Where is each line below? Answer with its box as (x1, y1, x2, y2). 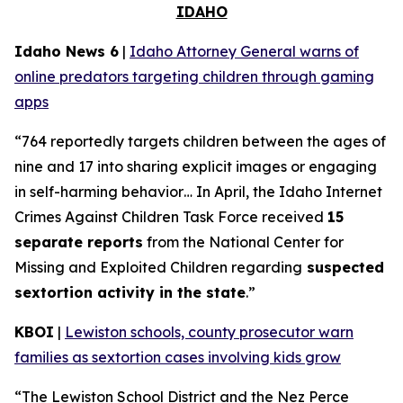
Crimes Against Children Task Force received (14, 208, 327, 226)
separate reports (14, 233, 143, 251)
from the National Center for (143, 233, 344, 251)
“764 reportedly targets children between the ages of (14, 132, 386, 150)
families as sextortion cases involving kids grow (14, 348, 341, 366)
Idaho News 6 (14, 42, 119, 60)
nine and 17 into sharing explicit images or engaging (14, 157, 377, 175)
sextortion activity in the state (14, 283, 246, 301)
